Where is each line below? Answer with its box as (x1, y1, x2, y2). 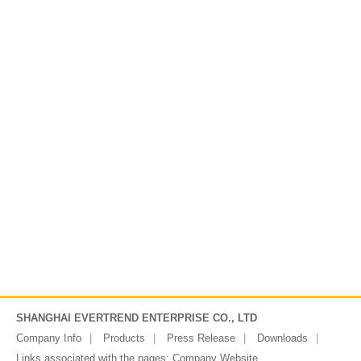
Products (103, 332, 145, 344)
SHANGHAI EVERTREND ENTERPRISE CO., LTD (16, 312, 257, 324)
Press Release (167, 332, 235, 344)
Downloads (257, 332, 308, 344)
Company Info (16, 332, 81, 344)
